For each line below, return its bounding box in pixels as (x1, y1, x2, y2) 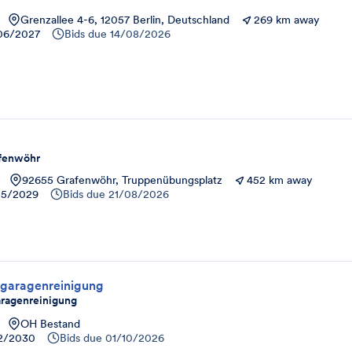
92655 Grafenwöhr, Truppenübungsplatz (22, 173, 222, 187)
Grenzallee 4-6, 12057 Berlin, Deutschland (20, 12, 229, 27)
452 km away (247, 173, 313, 187)
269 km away (254, 12, 320, 27)
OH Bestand (20, 317, 80, 332)
